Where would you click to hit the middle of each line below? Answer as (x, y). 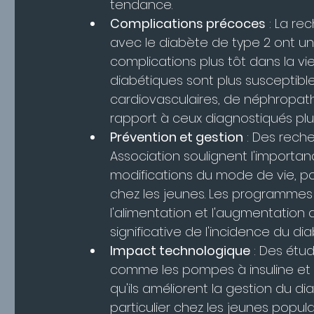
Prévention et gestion (177, 137)
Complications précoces (188, 24)
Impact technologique (180, 251)
